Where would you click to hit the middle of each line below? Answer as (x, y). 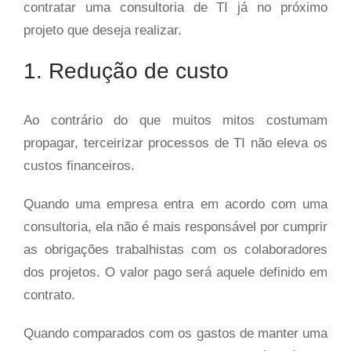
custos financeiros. (79, 165)
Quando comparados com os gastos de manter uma (175, 333)
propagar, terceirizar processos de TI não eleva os (175, 143)
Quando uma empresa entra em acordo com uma (175, 204)
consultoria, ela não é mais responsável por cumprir (175, 226)
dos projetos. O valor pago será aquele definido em (175, 272)
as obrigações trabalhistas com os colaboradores (175, 249)
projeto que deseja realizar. (103, 30)
